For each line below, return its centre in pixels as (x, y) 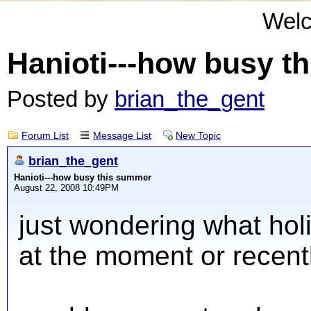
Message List (122, 136)
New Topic (198, 136)
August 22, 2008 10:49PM (66, 188)
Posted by (61, 99)
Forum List (45, 136)
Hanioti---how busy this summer (83, 177)
